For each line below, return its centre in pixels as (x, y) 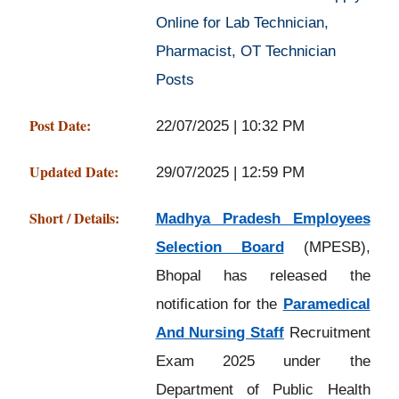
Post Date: (60, 125)
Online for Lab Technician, (242, 23)
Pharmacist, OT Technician (245, 51)
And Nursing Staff (220, 333)
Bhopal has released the (263, 276)
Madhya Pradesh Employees (263, 219)
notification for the (219, 304)
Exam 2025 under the (263, 361)
